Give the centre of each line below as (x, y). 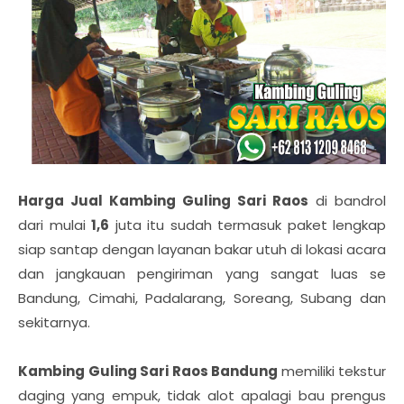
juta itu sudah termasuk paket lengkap (248, 225)
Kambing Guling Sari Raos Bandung (150, 372)
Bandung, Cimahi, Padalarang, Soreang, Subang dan (202, 298)
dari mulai (55, 225)
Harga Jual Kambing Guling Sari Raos (163, 201)
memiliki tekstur (333, 372)
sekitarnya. (54, 323)
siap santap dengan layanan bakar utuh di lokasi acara (202, 250)
